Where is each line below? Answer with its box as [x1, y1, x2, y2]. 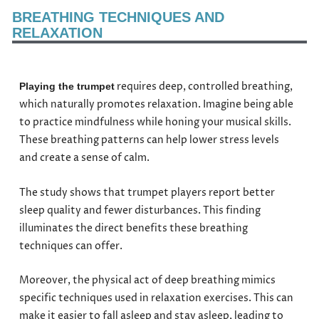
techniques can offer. [19, 239, 123, 253]
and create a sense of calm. [19, 151, 150, 164]
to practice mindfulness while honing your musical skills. [19, 115, 292, 129]
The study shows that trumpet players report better [19, 186, 276, 199]
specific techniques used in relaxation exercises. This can [19, 292, 294, 305]
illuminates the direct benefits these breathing [19, 221, 249, 235]
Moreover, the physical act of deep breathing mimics [19, 274, 276, 288]
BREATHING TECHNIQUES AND [12, 9, 225, 25]
